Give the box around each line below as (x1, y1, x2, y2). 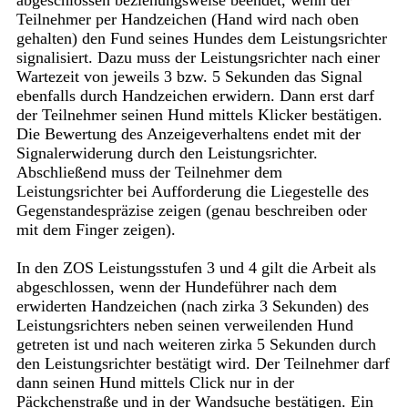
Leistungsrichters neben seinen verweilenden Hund (15, 316, 353, 335)
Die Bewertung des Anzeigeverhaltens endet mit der (15, 125, 361, 144)
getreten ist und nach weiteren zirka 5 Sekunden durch (15, 335, 376, 354)
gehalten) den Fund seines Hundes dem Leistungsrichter (15, 29, 387, 48)
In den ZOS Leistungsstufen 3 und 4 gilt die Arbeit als (15, 259, 376, 278)
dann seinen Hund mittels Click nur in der (15, 373, 294, 393)
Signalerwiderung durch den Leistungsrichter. (15, 144, 318, 163)
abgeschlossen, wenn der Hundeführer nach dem (15, 278, 337, 297)
